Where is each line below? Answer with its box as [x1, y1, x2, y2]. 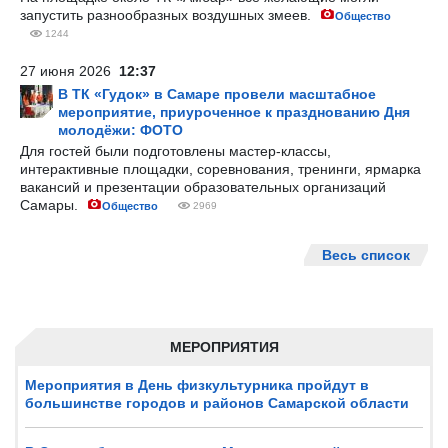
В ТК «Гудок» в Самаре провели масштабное [58, 86, 376, 102]
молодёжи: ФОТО [58, 122, 183, 138]
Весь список [322, 247, 410, 263]
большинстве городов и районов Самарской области [25, 395, 409, 411]
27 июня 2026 [20, 63, 119, 79]
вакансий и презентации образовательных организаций [20, 179, 386, 195]
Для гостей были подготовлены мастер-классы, [20, 143, 331, 159]
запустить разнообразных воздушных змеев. [20, 7, 315, 23]
